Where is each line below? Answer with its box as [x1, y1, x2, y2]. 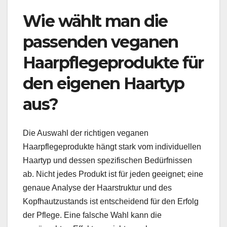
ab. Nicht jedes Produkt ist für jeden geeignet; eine [23, 169, 203, 178]
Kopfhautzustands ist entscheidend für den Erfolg [23, 197, 199, 206]
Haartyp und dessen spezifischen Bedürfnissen [23, 156, 192, 165]
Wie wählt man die [23, 11, 168, 31]
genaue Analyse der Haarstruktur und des [23, 183, 172, 192]
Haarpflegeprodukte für [23, 53, 204, 73]
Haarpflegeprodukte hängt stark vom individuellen [23, 142, 201, 151]
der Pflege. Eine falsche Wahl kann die [23, 210, 162, 219]
